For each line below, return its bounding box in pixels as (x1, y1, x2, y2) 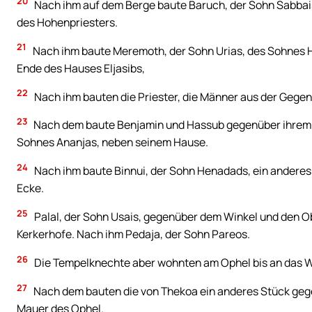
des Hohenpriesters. (17, 14, 118, 30)
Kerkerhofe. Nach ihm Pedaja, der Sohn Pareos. (17, 226, 250, 242)
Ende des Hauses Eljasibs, (17, 60, 145, 76)
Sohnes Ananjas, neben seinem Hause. (17, 134, 208, 150)
